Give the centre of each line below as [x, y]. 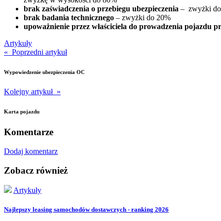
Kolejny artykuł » [32, 92]
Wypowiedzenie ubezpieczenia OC [44, 72]
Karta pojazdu [22, 112]
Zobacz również [36, 170]
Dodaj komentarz [31, 151]
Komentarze [29, 132]
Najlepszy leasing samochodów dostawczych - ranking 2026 [86, 210]
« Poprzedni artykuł [36, 52]
